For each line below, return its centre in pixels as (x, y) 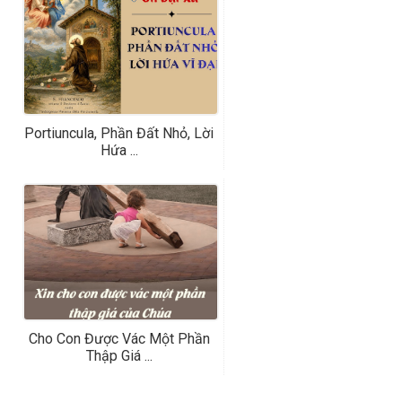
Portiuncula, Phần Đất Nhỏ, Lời (119, 134)
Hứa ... (119, 151)
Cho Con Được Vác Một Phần (119, 339)
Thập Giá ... (119, 356)
